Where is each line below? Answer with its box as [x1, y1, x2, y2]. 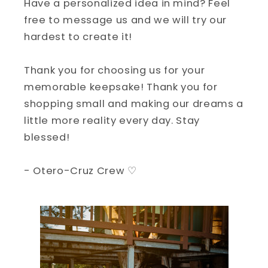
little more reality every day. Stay [24, 114, 200, 127]
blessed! [24, 130, 70, 144]
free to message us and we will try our [24, 13, 227, 27]
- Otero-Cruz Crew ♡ [24, 164, 137, 178]
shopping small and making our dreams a [24, 97, 244, 111]
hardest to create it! [24, 30, 132, 44]
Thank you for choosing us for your [24, 63, 205, 77]
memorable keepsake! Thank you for [24, 80, 218, 94]
